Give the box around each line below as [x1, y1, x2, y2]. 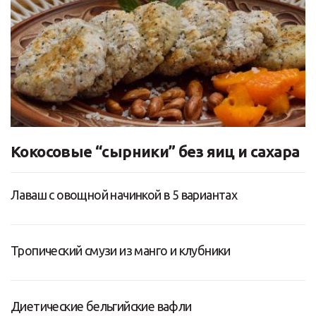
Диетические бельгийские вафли [11, 299, 192, 314]
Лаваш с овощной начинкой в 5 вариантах [11, 188, 238, 202]
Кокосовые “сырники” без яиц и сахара [11, 142, 300, 161]
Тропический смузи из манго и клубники [11, 243, 231, 258]
